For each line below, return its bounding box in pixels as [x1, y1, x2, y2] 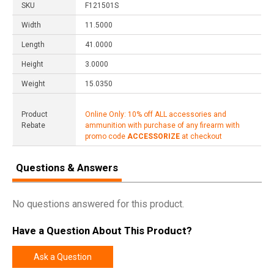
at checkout [180, 131, 222, 141]
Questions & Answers [16, 161, 118, 174]
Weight [21, 79, 45, 88]
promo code [85, 131, 127, 141]
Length [21, 40, 45, 49]
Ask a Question [34, 252, 92, 262]
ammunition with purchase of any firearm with [85, 120, 240, 130]
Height [21, 59, 43, 68]
